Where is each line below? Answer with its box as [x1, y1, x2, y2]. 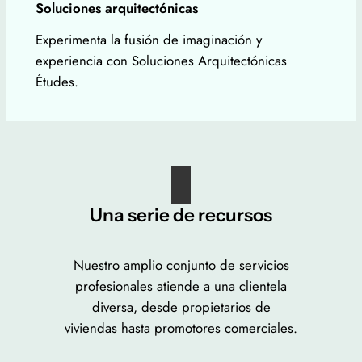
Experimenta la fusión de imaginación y [35, 30, 262, 50]
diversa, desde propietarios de [91, 297, 271, 318]
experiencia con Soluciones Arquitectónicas [35, 51, 287, 71]
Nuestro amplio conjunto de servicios [73, 255, 289, 276]
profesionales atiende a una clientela [75, 276, 287, 297]
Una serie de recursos [90, 203, 272, 226]
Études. [35, 72, 78, 92]
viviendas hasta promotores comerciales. [65, 318, 297, 339]
